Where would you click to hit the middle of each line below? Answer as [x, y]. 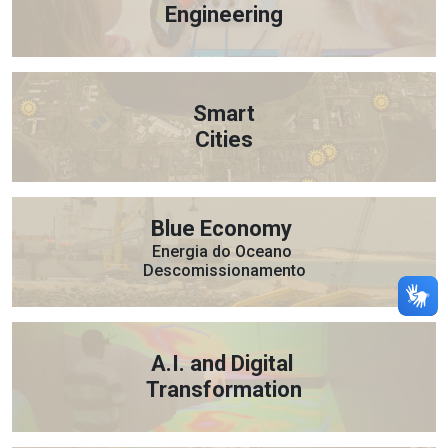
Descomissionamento [224, 271]
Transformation [224, 390]
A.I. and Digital [224, 364]
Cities [224, 140]
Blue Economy [224, 229]
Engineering [224, 15]
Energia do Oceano [224, 252]
